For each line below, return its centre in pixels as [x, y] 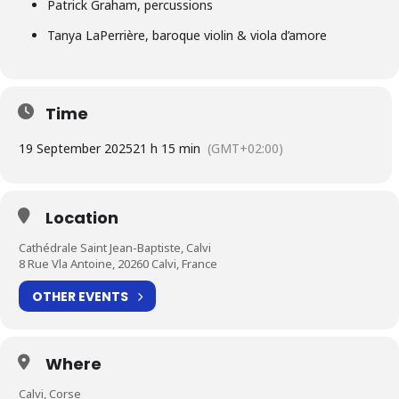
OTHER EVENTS [80, 296]
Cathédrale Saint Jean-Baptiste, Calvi [115, 248]
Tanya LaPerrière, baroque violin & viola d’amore [187, 36]
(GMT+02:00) [245, 149]
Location [82, 218]
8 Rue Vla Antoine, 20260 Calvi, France [118, 264]
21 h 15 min [167, 149]
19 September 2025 [76, 149]
